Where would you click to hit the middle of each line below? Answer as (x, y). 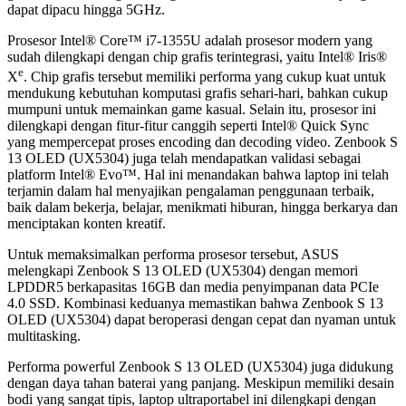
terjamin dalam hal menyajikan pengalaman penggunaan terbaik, (191, 191)
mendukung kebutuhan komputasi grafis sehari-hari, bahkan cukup (198, 93)
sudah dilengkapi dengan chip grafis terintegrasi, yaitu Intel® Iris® (197, 56)
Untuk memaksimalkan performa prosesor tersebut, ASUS (173, 255)
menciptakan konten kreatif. (87, 224)
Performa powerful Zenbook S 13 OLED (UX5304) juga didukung (200, 367)
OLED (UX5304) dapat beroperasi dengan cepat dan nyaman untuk (202, 320)
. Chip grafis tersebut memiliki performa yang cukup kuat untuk (205, 77)
